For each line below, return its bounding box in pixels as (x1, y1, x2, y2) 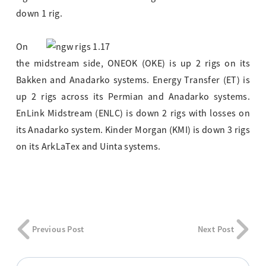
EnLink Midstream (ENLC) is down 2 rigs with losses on (16, 107, 250, 120)
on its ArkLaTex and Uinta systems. (16, 141, 161, 153)
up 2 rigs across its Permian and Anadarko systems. (16, 91, 250, 103)
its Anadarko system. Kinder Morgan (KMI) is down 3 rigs (16, 124, 250, 137)
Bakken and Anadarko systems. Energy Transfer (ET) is (16, 74, 250, 87)
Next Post (197, 224, 234, 235)
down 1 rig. (16, 8, 62, 20)
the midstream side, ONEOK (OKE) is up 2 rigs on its (16, 58, 250, 70)
